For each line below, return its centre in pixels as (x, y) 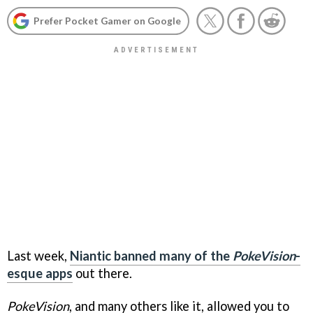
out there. (102, 273)
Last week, (38, 255)
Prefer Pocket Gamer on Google (107, 21)
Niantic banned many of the (151, 255)
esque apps (40, 273)
